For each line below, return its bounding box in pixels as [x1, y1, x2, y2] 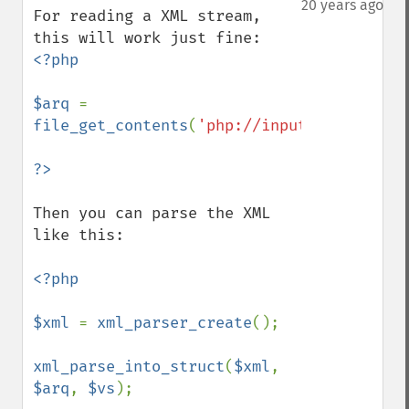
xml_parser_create [97, 313, 252, 332]
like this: [33, 225, 124, 245]
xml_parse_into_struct [33, 357, 225, 376]
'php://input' [197, 116, 316, 135]
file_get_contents [33, 116, 188, 135]
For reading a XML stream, [33, 6, 261, 26]
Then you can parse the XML [33, 204, 270, 223]
